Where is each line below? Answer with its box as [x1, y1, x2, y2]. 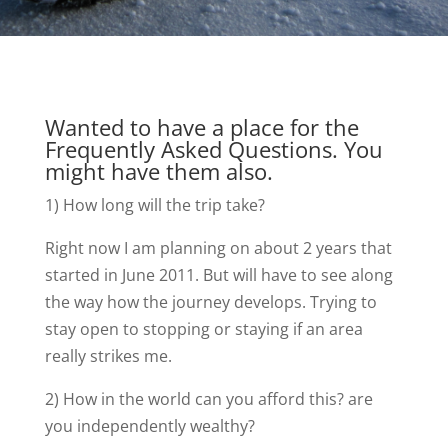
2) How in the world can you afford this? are [44, 388, 373, 410]
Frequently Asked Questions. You [44, 134, 383, 164]
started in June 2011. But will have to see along [44, 264, 393, 286]
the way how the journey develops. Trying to [44, 291, 377, 313]
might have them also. [44, 156, 273, 186]
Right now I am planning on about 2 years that [44, 237, 392, 259]
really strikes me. [44, 345, 172, 367]
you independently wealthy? [44, 415, 255, 437]
